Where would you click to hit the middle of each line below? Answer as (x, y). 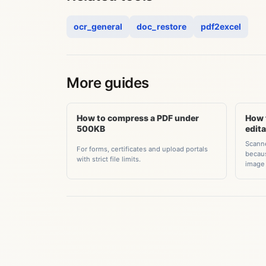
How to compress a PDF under (138, 118)
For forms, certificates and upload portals (142, 149)
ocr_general (98, 26)
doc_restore (161, 26)
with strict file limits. (109, 159)
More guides (108, 83)
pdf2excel (221, 26)
